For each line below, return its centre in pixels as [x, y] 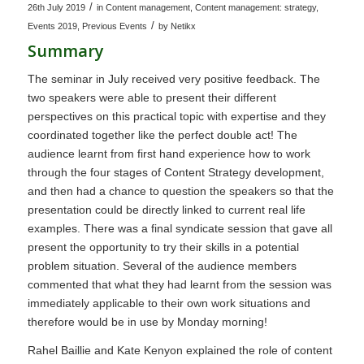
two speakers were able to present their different [152, 97]
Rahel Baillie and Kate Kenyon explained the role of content [180, 350]
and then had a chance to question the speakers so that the [180, 191]
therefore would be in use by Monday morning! [147, 321]
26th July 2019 [56, 8]
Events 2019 [52, 26]
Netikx [183, 26]
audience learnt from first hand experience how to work [169, 153]
